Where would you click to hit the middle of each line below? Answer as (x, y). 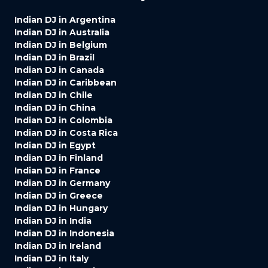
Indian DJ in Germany (62, 183)
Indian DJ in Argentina (65, 19)
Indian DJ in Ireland (58, 246)
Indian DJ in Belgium (61, 45)
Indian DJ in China (55, 107)
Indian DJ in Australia (62, 32)
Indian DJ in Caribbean (66, 82)
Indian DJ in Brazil (54, 57)
